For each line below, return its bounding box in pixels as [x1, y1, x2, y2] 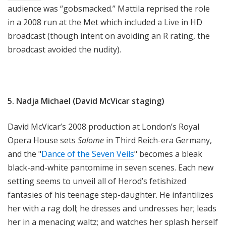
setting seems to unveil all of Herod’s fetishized [8, 176, 186, 187]
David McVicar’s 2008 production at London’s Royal [8, 121, 199, 133]
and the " [8, 148, 41, 160]
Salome [78, 135, 104, 146]
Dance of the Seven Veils [41, 148, 134, 160]
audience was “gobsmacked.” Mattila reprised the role [8, 3, 210, 15]
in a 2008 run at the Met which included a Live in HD [8, 17, 202, 28]
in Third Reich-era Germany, [104, 135, 212, 146]
